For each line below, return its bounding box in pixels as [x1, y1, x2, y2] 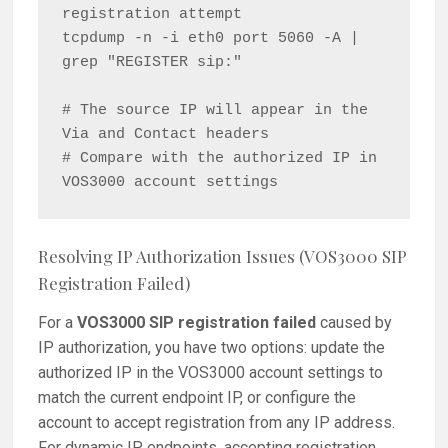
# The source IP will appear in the [62, 101, 369, 119]
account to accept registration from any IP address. [38, 413, 396, 433]
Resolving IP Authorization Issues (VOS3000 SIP [38, 244, 408, 267]
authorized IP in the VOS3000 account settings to [38, 363, 384, 383]
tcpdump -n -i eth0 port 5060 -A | [62, 29, 360, 47]
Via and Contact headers [62, 125, 270, 143]
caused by [316, 313, 393, 333]
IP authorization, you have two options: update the [38, 338, 386, 358]
